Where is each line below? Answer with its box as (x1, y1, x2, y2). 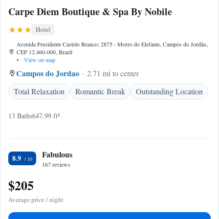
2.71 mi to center (87, 68, 139, 78)
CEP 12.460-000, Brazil (16, 48, 72, 56)
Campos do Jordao (16, 67, 79, 79)
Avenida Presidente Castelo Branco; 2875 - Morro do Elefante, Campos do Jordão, (16, 40, 208, 48)
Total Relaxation (14, 86, 65, 96)
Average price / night (8, 195, 64, 204)
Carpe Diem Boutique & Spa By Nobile (8, 4, 172, 19)
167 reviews (42, 160, 70, 168)
